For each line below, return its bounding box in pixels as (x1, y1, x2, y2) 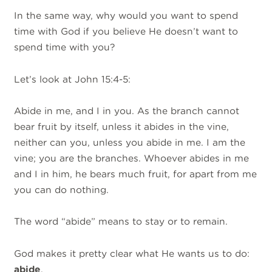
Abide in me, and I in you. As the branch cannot (14, 105, 240, 117)
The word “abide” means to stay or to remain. (14, 216, 231, 228)
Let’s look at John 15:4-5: (14, 73, 131, 85)
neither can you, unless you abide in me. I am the (14, 137, 246, 149)
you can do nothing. (14, 184, 109, 196)
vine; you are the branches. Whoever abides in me (14, 152, 250, 165)
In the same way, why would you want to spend (14, 10, 239, 22)
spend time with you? (14, 41, 115, 53)
